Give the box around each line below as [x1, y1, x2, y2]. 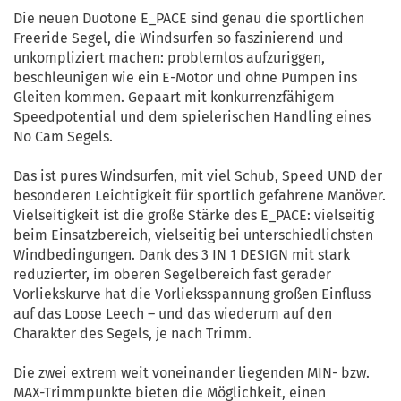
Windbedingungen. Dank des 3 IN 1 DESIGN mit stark [13, 246, 350, 263]
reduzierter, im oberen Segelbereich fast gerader [13, 266, 331, 283]
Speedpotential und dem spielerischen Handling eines [13, 108, 371, 125]
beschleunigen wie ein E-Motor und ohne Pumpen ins [13, 69, 357, 86]
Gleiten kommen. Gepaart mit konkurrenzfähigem [13, 89, 335, 106]
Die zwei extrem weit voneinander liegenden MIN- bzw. [13, 364, 370, 381]
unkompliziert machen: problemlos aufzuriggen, [13, 49, 325, 66]
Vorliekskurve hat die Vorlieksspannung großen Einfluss [13, 286, 371, 303]
